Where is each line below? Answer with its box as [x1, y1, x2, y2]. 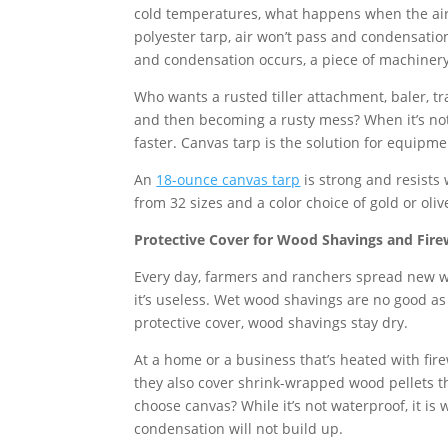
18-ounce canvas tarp [156, 169, 301, 189]
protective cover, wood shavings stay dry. [134, 312, 409, 332]
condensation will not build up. [134, 418, 344, 438]
